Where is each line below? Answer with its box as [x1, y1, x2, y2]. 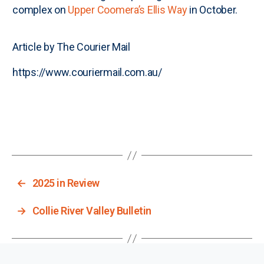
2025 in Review [32, 177, 100, 190]
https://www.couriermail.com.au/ [12, 66, 162, 79]
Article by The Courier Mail [12, 41, 130, 54]
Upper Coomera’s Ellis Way [68, 4, 187, 16]
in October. [187, 4, 238, 16]
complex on [12, 4, 68, 16]
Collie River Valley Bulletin [32, 204, 151, 217]
